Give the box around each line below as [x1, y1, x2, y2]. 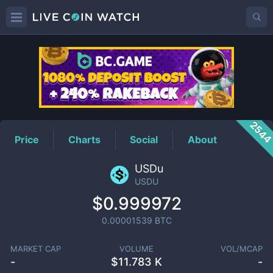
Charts [68, 133, 101, 146]
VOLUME [119, 244, 154, 253]
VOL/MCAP [221, 244, 263, 253]
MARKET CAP [10, 244, 61, 253]
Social [130, 133, 158, 146]
